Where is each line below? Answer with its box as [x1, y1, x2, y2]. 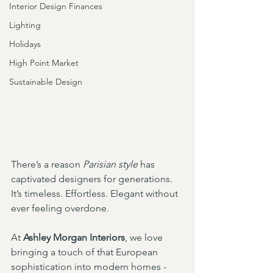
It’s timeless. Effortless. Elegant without [11, 188, 180, 199]
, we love [125, 232, 165, 243]
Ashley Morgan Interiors [23, 232, 125, 243]
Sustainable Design [9, 76, 82, 87]
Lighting [9, 19, 41, 30]
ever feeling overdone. [11, 202, 109, 214]
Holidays [9, 38, 41, 49]
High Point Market [9, 57, 79, 68]
